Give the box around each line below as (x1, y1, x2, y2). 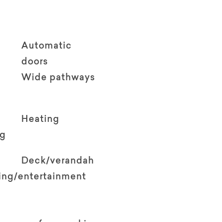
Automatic (21, 42, 72, 51)
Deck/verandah (21, 157, 95, 166)
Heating (21, 115, 60, 124)
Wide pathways (21, 73, 96, 83)
